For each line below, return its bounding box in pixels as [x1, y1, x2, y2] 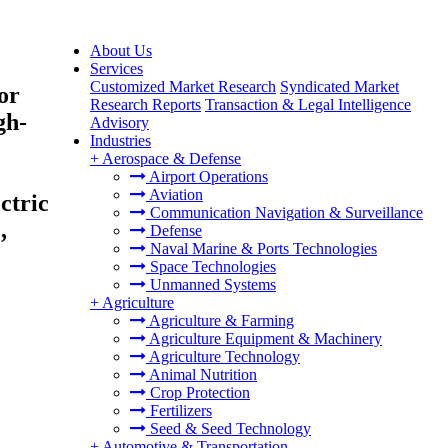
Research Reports [90, 96, 201, 113]
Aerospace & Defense [102, 150, 241, 167]
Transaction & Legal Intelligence [205, 96, 411, 113]
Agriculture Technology [146, 348, 300, 365]
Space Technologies [146, 258, 276, 275]
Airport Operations [146, 168, 268, 185]
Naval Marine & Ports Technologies [146, 240, 377, 257]
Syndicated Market [280, 78, 399, 95]
